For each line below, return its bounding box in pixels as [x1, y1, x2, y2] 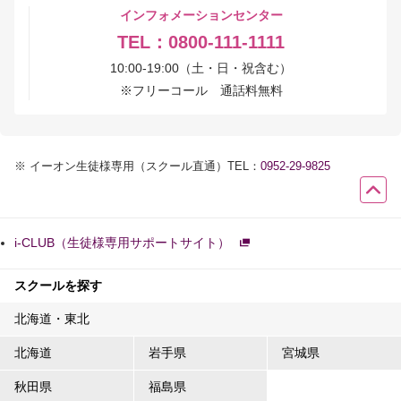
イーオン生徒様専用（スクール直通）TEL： [30, 158, 260, 173]
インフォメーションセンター [119, 7, 283, 22]
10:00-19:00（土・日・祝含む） [110, 60, 292, 75]
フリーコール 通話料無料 [132, 82, 283, 98]
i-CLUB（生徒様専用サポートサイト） [14, 235, 230, 251]
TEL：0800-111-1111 [117, 31, 285, 52]
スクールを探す [14, 277, 102, 293]
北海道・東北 [14, 311, 90, 326]
